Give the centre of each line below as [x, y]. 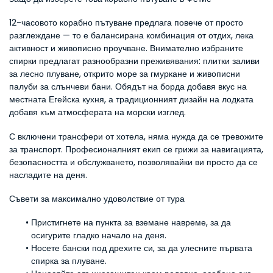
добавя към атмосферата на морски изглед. [97, 112]
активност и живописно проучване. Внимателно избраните [126, 48]
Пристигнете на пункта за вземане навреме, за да [131, 222]
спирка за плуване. [69, 261]
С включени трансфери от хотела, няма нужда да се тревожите [136, 136]
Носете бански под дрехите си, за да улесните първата [141, 248]
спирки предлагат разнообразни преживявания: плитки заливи [134, 61]
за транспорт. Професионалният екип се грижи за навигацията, [136, 149]
